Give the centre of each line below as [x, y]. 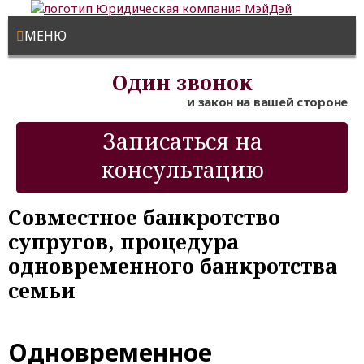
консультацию [182, 169]
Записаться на [182, 141]
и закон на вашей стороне [267, 102]
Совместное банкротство [144, 217]
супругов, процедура [123, 241]
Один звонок [182, 82]
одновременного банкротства [173, 266]
